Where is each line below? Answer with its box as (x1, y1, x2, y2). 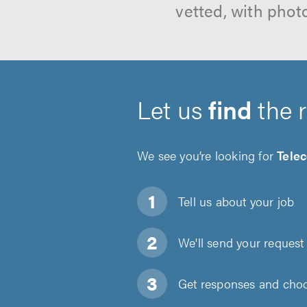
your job (246, 193, 295, 210)
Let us (137, 91, 209, 127)
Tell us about (178, 193, 247, 210)
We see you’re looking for (137, 147, 278, 164)
